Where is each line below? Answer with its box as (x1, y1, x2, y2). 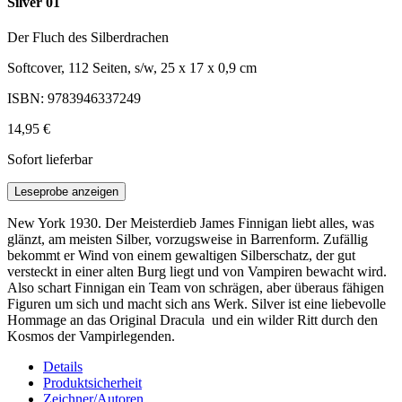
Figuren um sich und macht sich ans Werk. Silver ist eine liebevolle (7, 296, 386, 312)
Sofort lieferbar (7, 152, 92, 168)
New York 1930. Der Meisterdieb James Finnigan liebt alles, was (7, 215, 374, 232)
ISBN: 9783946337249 (7, 91, 141, 107)
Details (43, 359, 83, 375)
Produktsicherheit (43, 375, 142, 391)
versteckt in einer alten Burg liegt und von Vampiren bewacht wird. (7, 264, 387, 280)
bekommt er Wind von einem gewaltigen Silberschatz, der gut (7, 248, 355, 264)
